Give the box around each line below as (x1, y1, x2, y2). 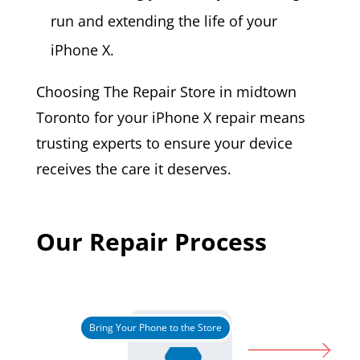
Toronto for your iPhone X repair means (35, 107, 305, 127)
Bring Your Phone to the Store (88, 320, 222, 334)
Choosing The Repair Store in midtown (35, 81, 297, 101)
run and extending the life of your (50, 10, 277, 31)
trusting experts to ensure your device (35, 133, 292, 153)
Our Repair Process (35, 224, 267, 258)
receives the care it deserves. (35, 158, 231, 178)
